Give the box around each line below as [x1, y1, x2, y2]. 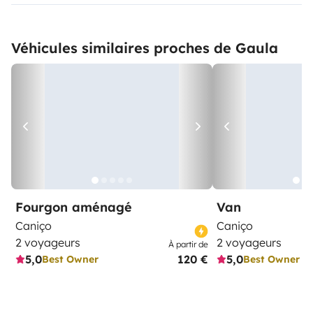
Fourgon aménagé [15, 199, 132, 216]
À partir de [168, 239, 208, 250]
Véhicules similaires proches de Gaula [11, 39, 278, 57]
